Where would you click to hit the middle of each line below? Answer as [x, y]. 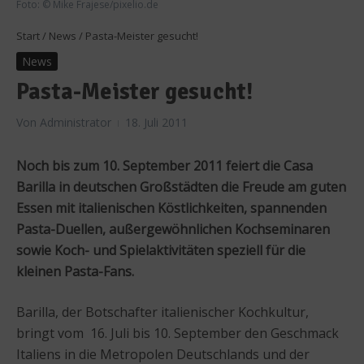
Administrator [76, 122]
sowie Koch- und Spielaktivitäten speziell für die [161, 250]
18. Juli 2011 [156, 122]
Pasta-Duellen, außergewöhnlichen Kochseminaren [173, 229]
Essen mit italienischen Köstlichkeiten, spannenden [171, 208]
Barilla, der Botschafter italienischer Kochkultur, [162, 312]
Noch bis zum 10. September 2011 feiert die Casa [165, 165]
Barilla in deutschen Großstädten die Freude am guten [181, 186]
